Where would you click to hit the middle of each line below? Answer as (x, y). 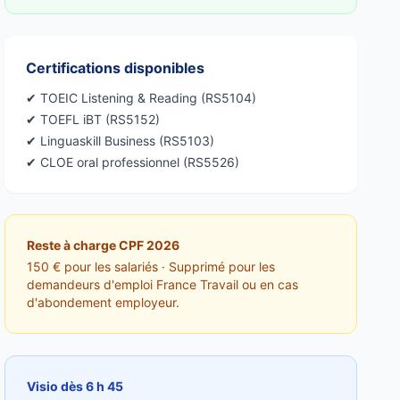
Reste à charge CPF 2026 (104, 245)
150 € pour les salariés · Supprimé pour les (151, 267)
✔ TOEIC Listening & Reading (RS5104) (142, 98)
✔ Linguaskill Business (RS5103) (121, 141)
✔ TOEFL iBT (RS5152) (93, 119)
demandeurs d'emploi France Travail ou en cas (163, 284)
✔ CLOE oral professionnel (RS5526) (133, 162)
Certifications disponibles (116, 68)
